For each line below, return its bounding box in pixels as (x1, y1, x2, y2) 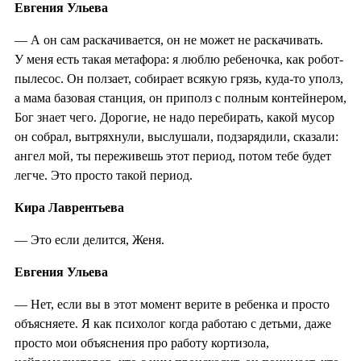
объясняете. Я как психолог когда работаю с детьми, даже (15, 316, 331, 330)
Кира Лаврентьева (15, 200, 124, 214)
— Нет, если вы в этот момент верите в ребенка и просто (15, 297, 330, 311)
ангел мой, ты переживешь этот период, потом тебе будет (15, 148, 331, 163)
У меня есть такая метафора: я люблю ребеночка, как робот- (15, 52, 343, 66)
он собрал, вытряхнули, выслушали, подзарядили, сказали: (15, 129, 338, 143)
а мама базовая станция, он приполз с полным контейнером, (15, 90, 346, 105)
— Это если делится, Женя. (15, 232, 164, 247)
